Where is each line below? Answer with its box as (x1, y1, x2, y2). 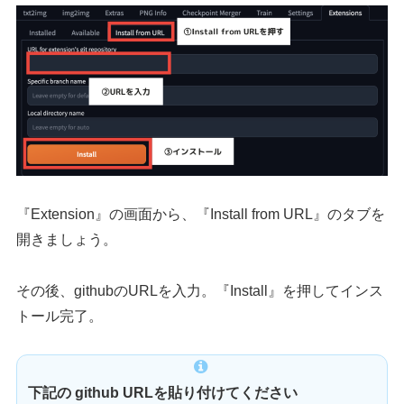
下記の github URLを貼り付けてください (28, 385, 298, 401)
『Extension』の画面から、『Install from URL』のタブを (16, 206, 386, 222)
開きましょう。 (16, 231, 118, 247)
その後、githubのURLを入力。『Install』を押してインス (16, 282, 384, 298)
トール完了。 (16, 308, 104, 324)
